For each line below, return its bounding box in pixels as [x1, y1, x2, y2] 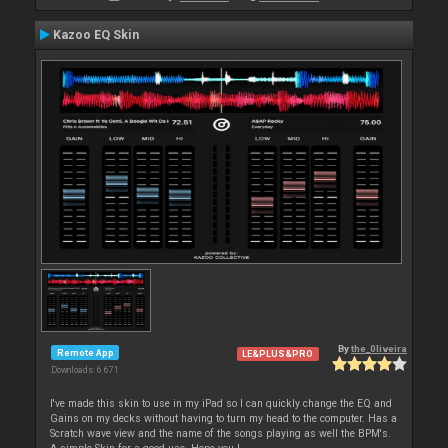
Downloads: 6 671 [51, 365, 119, 376]
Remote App [56, 346, 114, 358]
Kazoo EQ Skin [53, 28, 139, 42]
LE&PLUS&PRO [242, 348, 314, 360]
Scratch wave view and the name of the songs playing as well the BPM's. [50, 427, 392, 441]
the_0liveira [351, 343, 407, 355]
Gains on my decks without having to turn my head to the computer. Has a [50, 412, 398, 426]
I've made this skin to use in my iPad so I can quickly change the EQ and [50, 397, 393, 411]
